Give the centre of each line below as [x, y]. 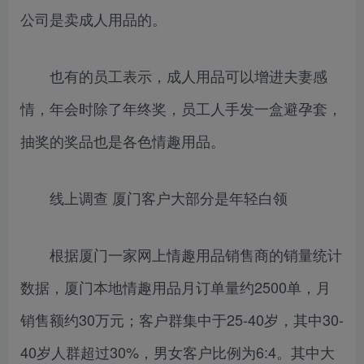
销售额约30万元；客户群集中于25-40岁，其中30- [182, 320]
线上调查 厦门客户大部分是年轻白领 [154, 198]
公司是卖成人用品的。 [93, 19]
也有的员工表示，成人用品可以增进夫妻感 [174, 76]
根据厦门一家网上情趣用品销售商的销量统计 [181, 255]
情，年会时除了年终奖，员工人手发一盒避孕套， [181, 108]
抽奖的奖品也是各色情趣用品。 [123, 141]
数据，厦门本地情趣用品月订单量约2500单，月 [175, 287]
